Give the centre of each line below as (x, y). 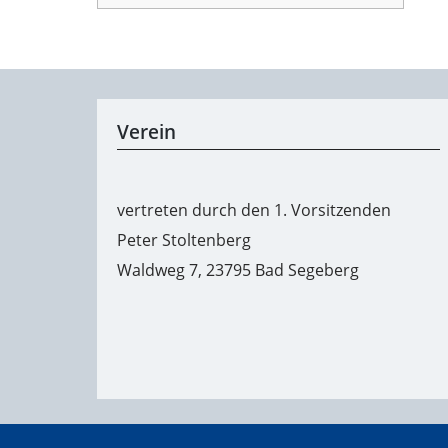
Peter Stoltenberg (184, 239)
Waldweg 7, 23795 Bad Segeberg (238, 269)
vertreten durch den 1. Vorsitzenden (254, 209)
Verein (146, 132)
